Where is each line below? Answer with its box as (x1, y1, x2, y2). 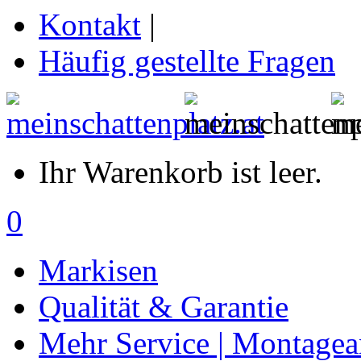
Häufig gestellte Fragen (39, 44, 335, 78)
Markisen (39, 253, 158, 288)
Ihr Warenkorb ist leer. (39, 155, 322, 189)
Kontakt (39, 7, 141, 42)
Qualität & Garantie (39, 289, 288, 324)
